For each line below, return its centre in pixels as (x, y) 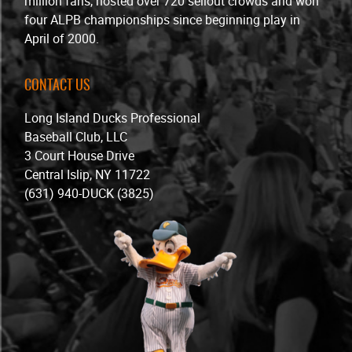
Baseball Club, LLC (76, 136)
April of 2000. (62, 38)
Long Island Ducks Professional (113, 117)
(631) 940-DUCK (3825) (90, 193)
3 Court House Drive (80, 155)
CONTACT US (58, 84)
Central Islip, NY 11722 (88, 174)
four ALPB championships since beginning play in (163, 19)
